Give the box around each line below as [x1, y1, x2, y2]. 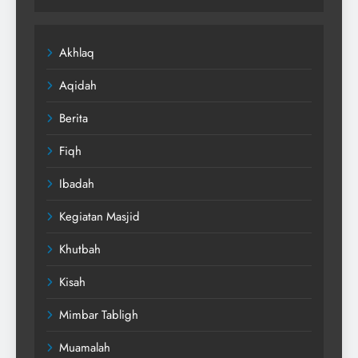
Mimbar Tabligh [59, 305, 138, 324]
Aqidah [59, 76, 97, 94]
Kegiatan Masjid [59, 207, 140, 225]
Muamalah [59, 338, 110, 356]
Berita [59, 109, 88, 127]
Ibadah [59, 174, 94, 193]
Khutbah [59, 240, 101, 258]
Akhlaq [59, 43, 94, 62]
